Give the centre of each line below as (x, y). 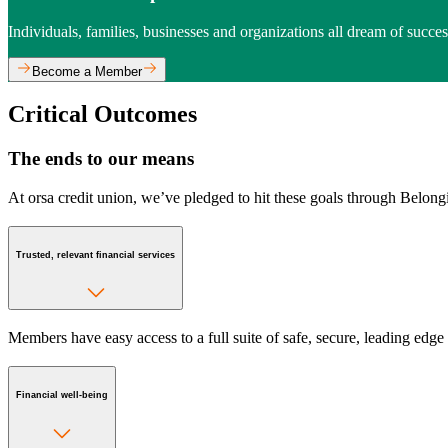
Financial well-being (62, 394)
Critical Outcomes (102, 114)
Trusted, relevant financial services (95, 254)
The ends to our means (101, 159)
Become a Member (87, 71)
